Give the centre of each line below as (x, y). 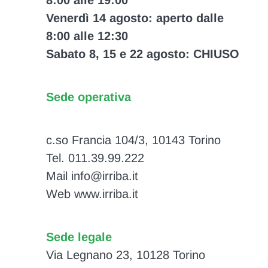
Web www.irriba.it (92, 194)
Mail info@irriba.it (92, 176)
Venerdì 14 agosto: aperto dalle (135, 18)
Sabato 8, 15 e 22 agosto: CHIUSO (142, 54)
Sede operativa (88, 97)
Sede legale (79, 237)
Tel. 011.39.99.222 (95, 158)
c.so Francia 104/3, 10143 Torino (133, 140)
